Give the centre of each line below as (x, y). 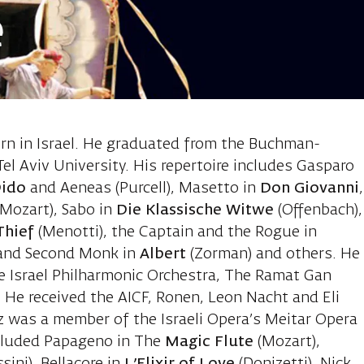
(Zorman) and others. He (273, 255)
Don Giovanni (310, 189)
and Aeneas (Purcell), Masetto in (145, 189)
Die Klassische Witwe (195, 211)
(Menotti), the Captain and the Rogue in (176, 233)
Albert (161, 255)
